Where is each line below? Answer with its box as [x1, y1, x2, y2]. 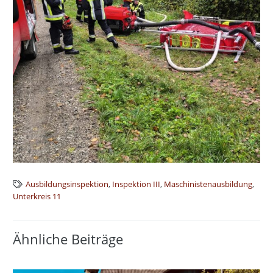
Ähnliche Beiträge [13, 230, 123, 249]
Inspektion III [112, 179, 161, 190]
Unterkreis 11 [13, 191, 61, 202]
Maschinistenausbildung [164, 179, 253, 190]
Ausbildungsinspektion [26, 179, 109, 190]
